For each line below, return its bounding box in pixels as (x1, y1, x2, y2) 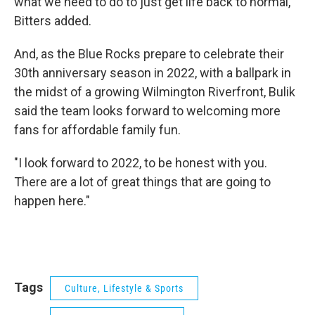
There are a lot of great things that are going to (14, 174, 271, 189)
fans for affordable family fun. (14, 122, 181, 137)
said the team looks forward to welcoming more (14, 103, 281, 118)
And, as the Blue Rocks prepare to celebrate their (14, 46, 284, 61)
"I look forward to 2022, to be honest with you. (14, 155, 267, 170)
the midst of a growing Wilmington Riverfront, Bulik (14, 84, 295, 99)
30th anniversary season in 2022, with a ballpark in (14, 65, 291, 80)
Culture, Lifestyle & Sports (65, 283, 184, 294)
